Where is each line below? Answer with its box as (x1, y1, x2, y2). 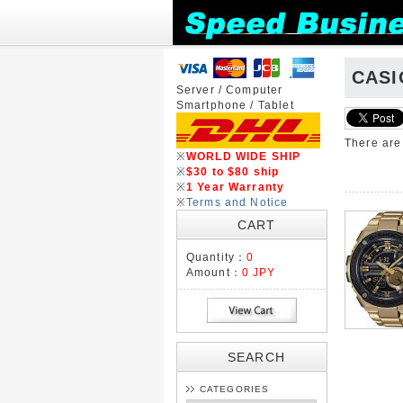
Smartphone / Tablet (175, 99, 294, 111)
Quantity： (185, 251, 247, 263)
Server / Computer (175, 84, 283, 95)
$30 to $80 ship (185, 166, 280, 177)
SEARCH (228, 350, 285, 364)
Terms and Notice (185, 196, 289, 208)
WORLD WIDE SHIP (185, 150, 301, 162)
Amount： (185, 266, 242, 278)
